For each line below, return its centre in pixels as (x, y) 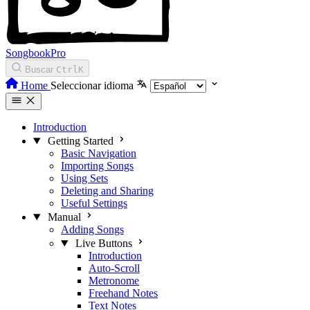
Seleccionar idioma (92, 85)
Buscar (39, 70)
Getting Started (80, 141)
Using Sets (84, 178)
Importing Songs (97, 166)
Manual (64, 217)
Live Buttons (103, 243)
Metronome (114, 281)
